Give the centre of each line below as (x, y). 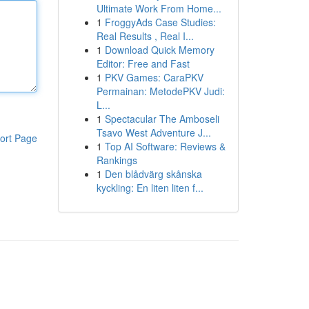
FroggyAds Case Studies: (160, 22)
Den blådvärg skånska (153, 174)
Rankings (117, 160)
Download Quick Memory (159, 50)
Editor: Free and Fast (143, 63)
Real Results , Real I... (145, 36)
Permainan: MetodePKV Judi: (160, 91)
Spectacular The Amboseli (162, 119)
